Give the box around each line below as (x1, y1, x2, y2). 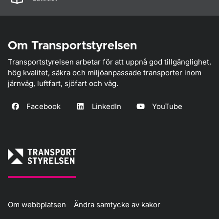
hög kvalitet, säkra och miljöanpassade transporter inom (8, 68, 201, 77)
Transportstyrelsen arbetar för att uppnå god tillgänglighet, (8, 57, 211, 66)
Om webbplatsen (8, 199, 66, 209)
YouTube (152, 101, 183, 111)
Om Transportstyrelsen (8, 40, 137, 52)
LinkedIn (91, 101, 121, 111)
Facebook (26, 101, 61, 111)
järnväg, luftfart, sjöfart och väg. (8, 79, 118, 88)
